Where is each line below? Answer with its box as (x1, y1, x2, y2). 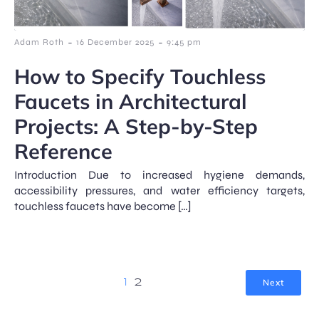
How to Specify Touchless (14, 63, 266, 89)
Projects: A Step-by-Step (14, 113, 258, 139)
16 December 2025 (76, 37, 155, 47)
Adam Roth (14, 37, 64, 47)
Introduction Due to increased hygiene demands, (14, 168, 305, 182)
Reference (14, 138, 113, 164)
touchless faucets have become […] (14, 199, 192, 213)
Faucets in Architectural (14, 88, 247, 114)
